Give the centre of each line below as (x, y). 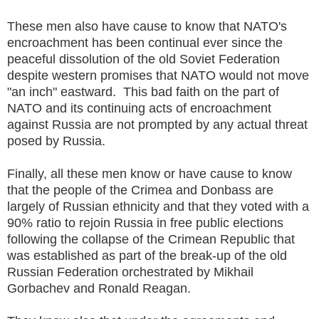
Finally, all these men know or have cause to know (150, 173)
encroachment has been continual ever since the (145, 42)
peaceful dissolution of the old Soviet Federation (143, 59)
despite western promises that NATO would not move (158, 75)
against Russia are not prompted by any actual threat (157, 124)
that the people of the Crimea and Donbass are (140, 190)
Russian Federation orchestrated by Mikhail (130, 272)
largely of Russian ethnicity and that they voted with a (158, 206)
